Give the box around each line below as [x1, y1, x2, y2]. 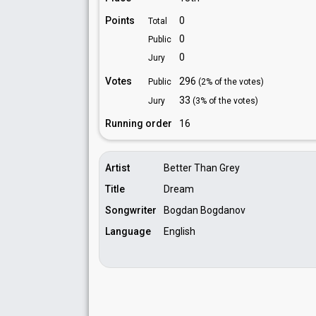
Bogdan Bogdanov [164, 205, 245, 216]
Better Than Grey [164, 162, 240, 174]
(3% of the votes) [193, 96, 258, 106]
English [164, 226, 195, 237]
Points [105, 15, 135, 26]
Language [105, 226, 151, 237]
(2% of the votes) [198, 77, 264, 87]
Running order [105, 118, 172, 129]
